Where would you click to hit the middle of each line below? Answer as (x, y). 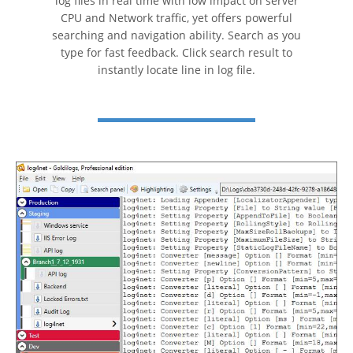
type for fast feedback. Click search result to (176, 52)
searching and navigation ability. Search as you (176, 35)
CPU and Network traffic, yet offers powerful (176, 17)
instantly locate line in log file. (176, 69)
